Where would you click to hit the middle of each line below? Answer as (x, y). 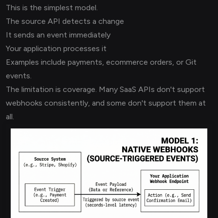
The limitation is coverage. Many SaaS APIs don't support (105, 89)
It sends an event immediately (58, 35)
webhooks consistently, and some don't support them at (106, 103)
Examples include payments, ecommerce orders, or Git (101, 62)
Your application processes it (56, 48)
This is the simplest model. (52, 8)
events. (19, 76)
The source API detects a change (65, 21)
